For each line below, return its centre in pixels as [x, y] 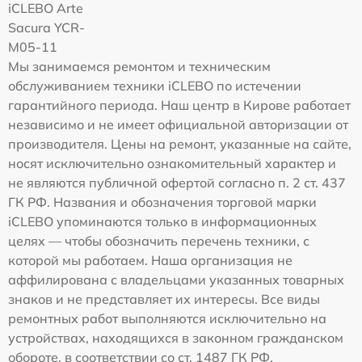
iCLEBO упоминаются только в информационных [162, 221]
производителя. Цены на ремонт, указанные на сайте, [180, 143]
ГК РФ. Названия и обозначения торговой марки [162, 202]
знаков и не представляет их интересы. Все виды [164, 299]
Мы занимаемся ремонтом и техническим [139, 66]
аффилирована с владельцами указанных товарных [176, 279]
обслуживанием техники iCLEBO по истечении [155, 85]
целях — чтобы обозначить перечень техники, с [159, 240]
